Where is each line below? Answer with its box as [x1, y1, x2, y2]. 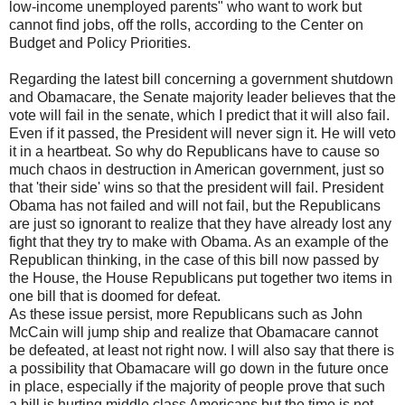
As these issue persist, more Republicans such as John [9, 306, 363, 322]
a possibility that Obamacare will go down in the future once [9, 360, 389, 376]
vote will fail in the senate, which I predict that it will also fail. [9, 107, 390, 123]
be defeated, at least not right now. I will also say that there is [9, 342, 394, 358]
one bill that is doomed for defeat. [9, 287, 221, 304]
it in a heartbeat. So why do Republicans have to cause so [9, 143, 380, 159]
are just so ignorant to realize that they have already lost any [9, 215, 391, 231]
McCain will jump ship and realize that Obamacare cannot [9, 324, 378, 340]
